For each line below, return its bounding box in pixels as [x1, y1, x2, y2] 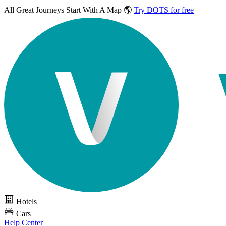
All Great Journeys [4, 6, 66, 14]
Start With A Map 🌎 [66, 6, 132, 14]
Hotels [16, 197, 37, 206]
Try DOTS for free [134, 6, 194, 14]
